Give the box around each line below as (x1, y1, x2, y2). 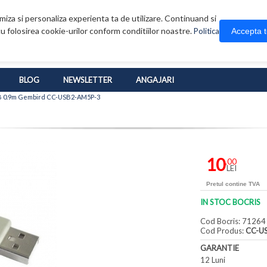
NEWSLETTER (63, 75, 112, 85)
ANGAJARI (136, 75, 174, 85)
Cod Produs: (200, 226, 246, 236)
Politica (194, 26, 219, 36)
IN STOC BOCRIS (200, 197, 261, 207)
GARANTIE (200, 243, 240, 253)
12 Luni (200, 255, 226, 265)
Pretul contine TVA (206, 181, 260, 188)
